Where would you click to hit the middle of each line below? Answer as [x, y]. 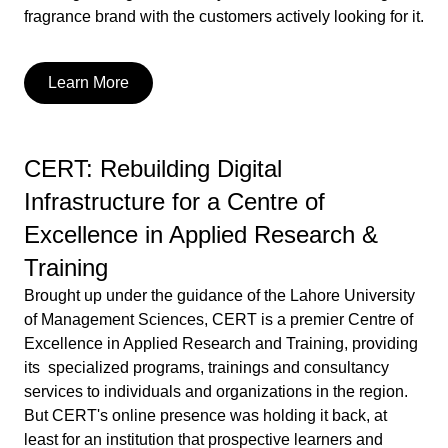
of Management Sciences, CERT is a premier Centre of [218, 319]
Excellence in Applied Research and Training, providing [221, 343]
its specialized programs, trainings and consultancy [206, 367]
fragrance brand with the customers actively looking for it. [224, 16]
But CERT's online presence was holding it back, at [205, 415]
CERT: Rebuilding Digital [153, 168]
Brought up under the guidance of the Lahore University [219, 295]
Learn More [88, 82]
